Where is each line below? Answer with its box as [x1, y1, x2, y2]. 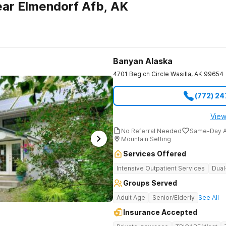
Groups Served [123, 179, 177, 187]
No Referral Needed [121, 127, 182, 135]
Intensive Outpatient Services [117, 164, 205, 172]
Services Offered [123, 149, 186, 158]
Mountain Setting [121, 135, 171, 143]
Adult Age [117, 194, 145, 201]
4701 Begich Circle [113, 70, 169, 78]
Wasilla [171, 70, 191, 78]
